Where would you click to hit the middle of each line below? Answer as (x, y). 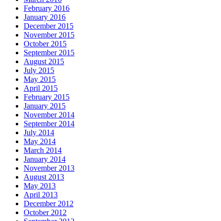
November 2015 (49, 35)
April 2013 (41, 195)
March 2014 (43, 150)
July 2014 (39, 133)
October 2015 (45, 44)
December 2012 (49, 204)
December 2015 (49, 26)
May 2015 (40, 79)
